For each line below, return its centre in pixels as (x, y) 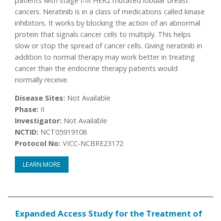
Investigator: (38, 121)
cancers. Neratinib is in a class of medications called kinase (110, 11)
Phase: (27, 110)
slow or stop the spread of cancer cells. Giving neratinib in (109, 45)
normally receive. (42, 79)
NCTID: (27, 132)
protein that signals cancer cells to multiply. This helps (103, 34)
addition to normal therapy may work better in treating (105, 57)
